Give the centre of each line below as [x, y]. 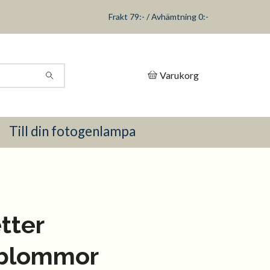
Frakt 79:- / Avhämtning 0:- [159, 17]
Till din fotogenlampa [72, 131]
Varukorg [179, 75]
